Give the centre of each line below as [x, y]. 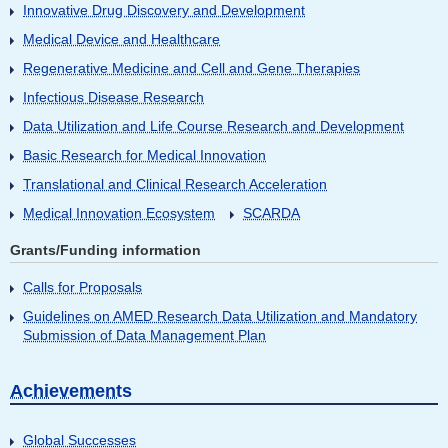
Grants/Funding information [105, 250]
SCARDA [271, 213]
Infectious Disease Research [113, 97]
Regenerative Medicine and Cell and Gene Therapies [191, 68]
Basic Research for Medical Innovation [144, 155]
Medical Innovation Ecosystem [119, 213]
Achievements [71, 391]
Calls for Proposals [82, 287]
